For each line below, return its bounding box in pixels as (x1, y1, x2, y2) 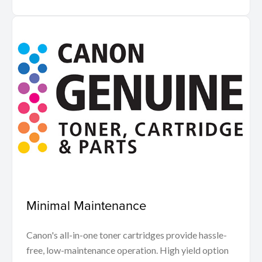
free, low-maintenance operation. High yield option (26, 244, 229, 256)
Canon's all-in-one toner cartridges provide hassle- (26, 229, 227, 240)
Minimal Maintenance (26, 195, 146, 214)
